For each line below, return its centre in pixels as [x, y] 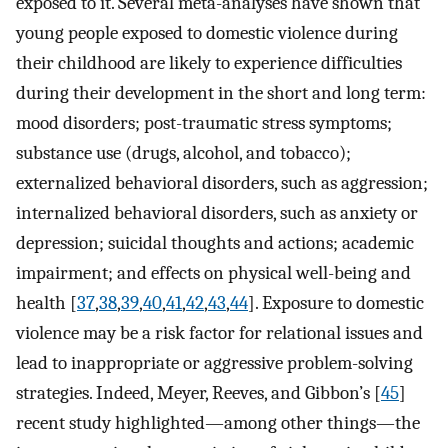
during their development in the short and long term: [221, 92]
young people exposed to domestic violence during [207, 32]
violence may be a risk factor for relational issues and [219, 332]
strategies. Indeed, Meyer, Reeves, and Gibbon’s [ [198, 392]
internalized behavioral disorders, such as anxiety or [217, 212]
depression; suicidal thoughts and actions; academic [215, 242]
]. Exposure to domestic [336, 302]
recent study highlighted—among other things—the [218, 422]
